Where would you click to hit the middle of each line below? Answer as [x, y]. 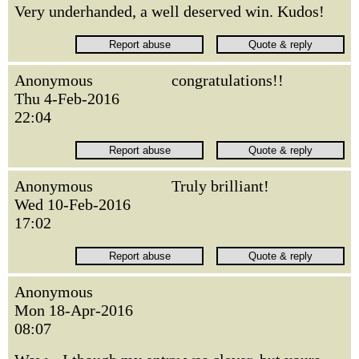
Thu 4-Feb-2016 [67, 99]
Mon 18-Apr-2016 [74, 310]
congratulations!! [228, 80]
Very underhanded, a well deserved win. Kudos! [169, 11]
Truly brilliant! [220, 186]
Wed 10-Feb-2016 [73, 204]
